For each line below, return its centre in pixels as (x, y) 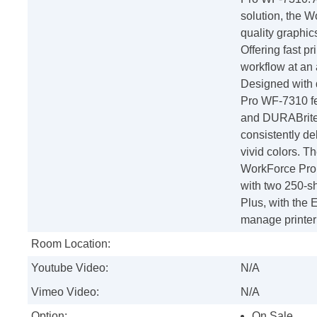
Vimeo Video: (65, 292)
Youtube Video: (70, 267)
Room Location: (71, 243)
